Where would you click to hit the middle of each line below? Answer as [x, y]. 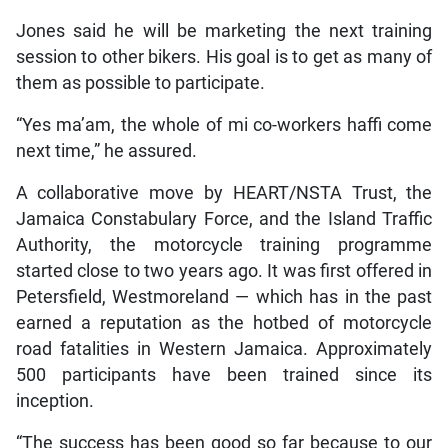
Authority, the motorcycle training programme [224, 244]
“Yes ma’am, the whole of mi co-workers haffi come [224, 124]
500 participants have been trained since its [224, 374]
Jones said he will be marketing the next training [224, 30]
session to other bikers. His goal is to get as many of [224, 56]
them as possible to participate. [140, 82]
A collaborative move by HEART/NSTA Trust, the [224, 192]
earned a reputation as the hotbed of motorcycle [224, 322]
